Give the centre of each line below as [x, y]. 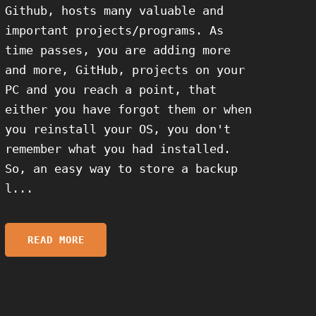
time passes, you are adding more [118, 50]
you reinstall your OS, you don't [118, 129]
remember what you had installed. [118, 149]
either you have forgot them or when [129, 110]
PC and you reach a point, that [111, 90]
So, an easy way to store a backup [122, 169]
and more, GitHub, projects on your [125, 70]
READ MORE [56, 239]
